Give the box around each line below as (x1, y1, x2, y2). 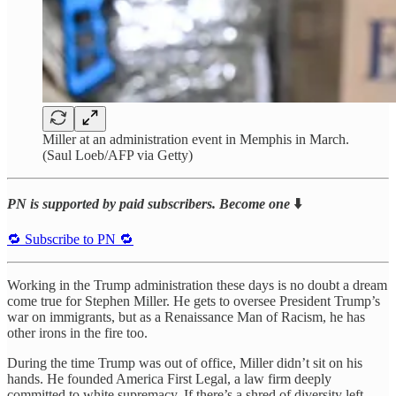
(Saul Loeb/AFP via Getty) (42, 147, 193, 163)
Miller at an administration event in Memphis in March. (42, 131, 349, 147)
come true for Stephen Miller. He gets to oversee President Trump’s (7, 293, 380, 308)
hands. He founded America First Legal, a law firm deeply (7, 370, 331, 386)
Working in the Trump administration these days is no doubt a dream (7, 277, 387, 293)
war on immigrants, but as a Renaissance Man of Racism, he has (7, 308, 365, 324)
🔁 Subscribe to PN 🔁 (7, 231, 133, 247)
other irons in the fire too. (7, 324, 148, 340)
